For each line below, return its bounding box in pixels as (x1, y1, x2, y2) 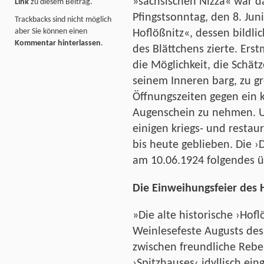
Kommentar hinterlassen (15, 39, 101, 48)
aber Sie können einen (15, 27, 87, 37)
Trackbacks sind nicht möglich (15, 15, 111, 25)
